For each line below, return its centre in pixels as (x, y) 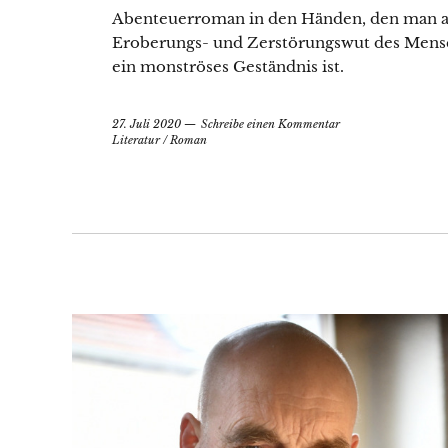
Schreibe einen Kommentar (270, 123)
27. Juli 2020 (146, 123)
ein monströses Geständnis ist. (228, 66)
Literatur (136, 139)
